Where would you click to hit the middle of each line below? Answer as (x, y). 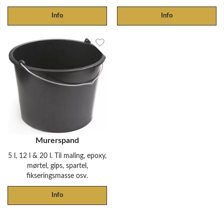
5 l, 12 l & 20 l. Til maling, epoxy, (57, 156)
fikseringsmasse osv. (57, 176)
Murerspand (57, 140)
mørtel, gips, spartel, (57, 166)
